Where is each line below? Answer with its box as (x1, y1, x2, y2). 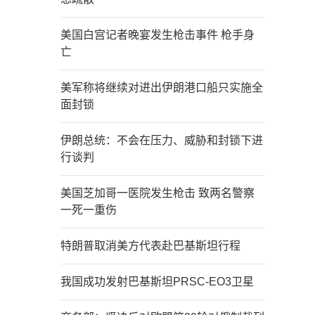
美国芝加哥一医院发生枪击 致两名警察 (60, 187, 255, 199)
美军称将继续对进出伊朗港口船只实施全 (60, 82, 263, 94)
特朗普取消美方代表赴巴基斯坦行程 (60, 240, 240, 252)
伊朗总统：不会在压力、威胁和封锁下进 (60, 134, 263, 146)
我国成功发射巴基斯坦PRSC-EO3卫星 (60, 276, 254, 288)
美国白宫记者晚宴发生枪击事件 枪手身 (60, 29, 255, 41)
